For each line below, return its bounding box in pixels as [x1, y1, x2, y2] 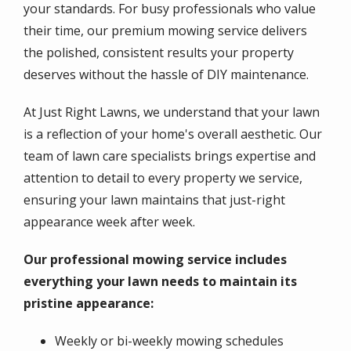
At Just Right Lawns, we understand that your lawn [24, 103, 320, 121]
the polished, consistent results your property [24, 44, 294, 61]
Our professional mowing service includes [24, 251, 287, 268]
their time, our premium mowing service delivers [24, 22, 307, 39]
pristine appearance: [24, 295, 154, 312]
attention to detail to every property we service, [24, 169, 302, 186]
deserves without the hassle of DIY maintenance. [24, 66, 309, 83]
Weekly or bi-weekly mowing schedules [55, 332, 284, 349]
